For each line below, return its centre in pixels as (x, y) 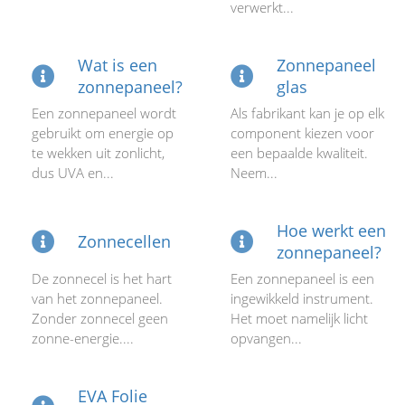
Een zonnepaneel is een (302, 278)
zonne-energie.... (83, 338)
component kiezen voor (302, 133)
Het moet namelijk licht (299, 318)
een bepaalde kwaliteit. (299, 153)
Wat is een (118, 65)
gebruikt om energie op (103, 133)
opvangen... (266, 338)
